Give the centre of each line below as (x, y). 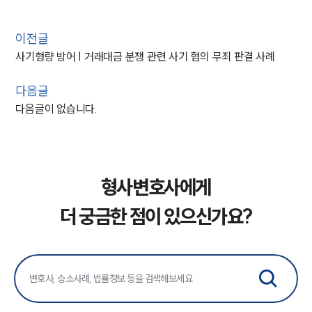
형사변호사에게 (156, 187)
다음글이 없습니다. (56, 109)
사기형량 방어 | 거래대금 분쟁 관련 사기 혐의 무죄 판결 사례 (145, 57)
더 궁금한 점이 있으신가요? (156, 217)
